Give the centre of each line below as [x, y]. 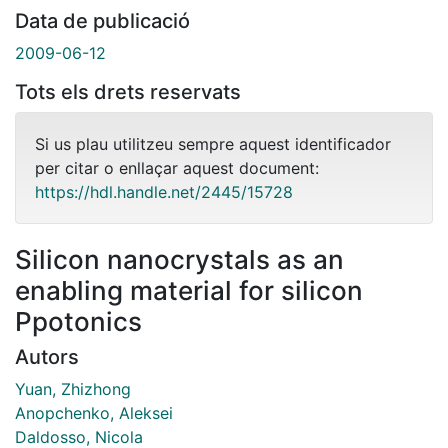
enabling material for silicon [189, 290]
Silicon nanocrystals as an [179, 259]
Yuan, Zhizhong [73, 388]
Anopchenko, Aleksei [94, 412]
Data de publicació [102, 20]
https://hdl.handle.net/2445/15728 [164, 191]
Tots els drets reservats [128, 91]
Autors [47, 356]
